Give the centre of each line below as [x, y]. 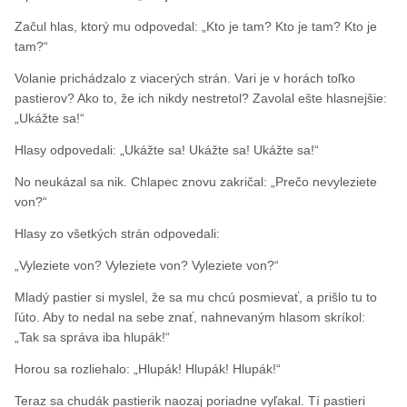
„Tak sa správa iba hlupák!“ [93, 338]
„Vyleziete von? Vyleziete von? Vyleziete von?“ [147, 266]
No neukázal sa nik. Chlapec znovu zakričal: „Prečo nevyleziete [196, 182]
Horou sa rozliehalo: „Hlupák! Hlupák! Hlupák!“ [148, 369]
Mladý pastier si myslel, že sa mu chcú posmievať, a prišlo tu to [196, 298]
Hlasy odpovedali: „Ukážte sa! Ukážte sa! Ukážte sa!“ [167, 150]
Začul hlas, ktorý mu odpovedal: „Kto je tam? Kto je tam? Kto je [196, 27]
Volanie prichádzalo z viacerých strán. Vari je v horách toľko [185, 79]
